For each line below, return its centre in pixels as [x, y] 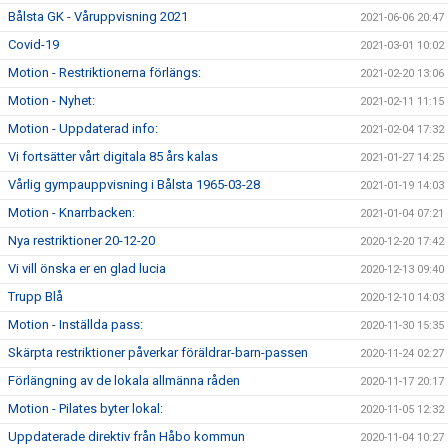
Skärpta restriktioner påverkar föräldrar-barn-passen [158, 352]
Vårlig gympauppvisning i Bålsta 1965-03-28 [134, 184]
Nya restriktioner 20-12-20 [81, 240]
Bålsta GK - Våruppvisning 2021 [98, 16]
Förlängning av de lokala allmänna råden [124, 380]
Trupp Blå [35, 296]
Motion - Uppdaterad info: [83, 128]
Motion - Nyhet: [51, 100]
